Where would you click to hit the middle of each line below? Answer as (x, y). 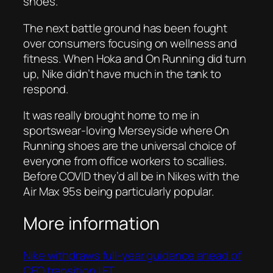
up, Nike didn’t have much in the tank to (122, 73)
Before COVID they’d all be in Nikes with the (131, 176)
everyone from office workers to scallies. (125, 161)
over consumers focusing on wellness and (130, 43)
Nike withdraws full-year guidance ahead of (132, 255)
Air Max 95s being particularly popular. (119, 192)
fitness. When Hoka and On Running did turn (135, 58)
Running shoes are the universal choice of (129, 146)
